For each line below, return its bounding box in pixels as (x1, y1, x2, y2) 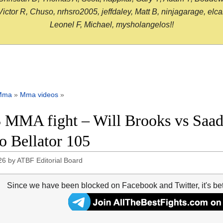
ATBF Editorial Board (17, 156, 83, 165)
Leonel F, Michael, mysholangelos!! (49, 20, 174, 29)
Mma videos (20, 91, 58, 99)
